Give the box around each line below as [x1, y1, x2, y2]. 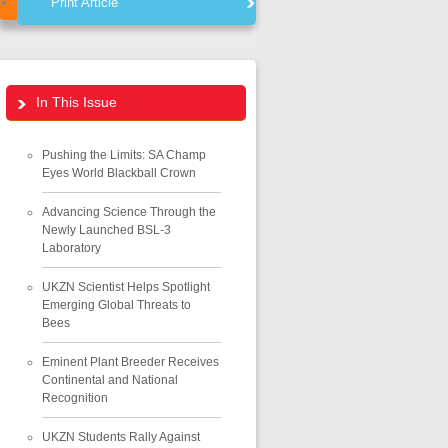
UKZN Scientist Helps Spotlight [41, 279, 210, 294]
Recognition [41, 390, 108, 405]
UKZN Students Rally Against [41, 429, 200, 444]
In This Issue [35, 93, 117, 110]
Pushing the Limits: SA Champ [41, 147, 206, 162]
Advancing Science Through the [41, 204, 216, 219]
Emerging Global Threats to [41, 297, 191, 312]
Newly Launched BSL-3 [41, 222, 171, 237]
